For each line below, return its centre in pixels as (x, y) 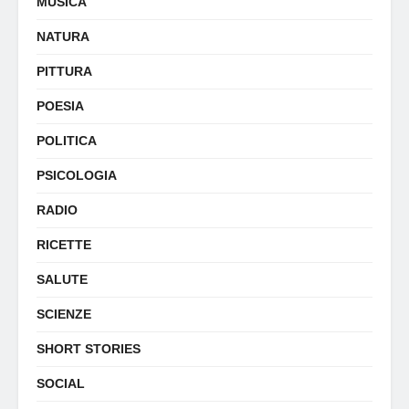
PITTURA (64, 71)
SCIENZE (64, 314)
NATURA (63, 37)
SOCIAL (61, 383)
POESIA (60, 106)
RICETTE (64, 245)
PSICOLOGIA (77, 175)
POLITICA (67, 141)
